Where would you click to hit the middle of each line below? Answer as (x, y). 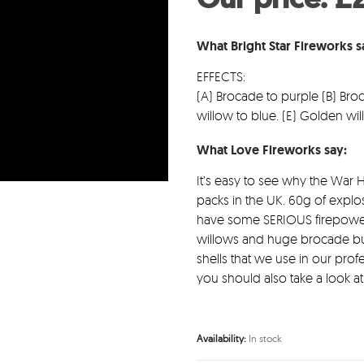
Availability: (222, 339)
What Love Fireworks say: (271, 150)
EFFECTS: (221, 77)
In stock (265, 339)
